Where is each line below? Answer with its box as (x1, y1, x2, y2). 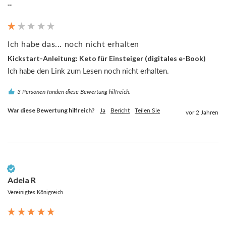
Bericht (110, 106, 130, 114)
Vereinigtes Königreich (8, 188, 63, 195)
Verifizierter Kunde (18, 165, 64, 172)
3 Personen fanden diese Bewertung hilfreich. (17, 87, 131, 95)
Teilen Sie (135, 106, 160, 114)
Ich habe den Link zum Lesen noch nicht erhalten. (8, 66, 169, 75)
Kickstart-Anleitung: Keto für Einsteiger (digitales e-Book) (8, 54, 206, 63)
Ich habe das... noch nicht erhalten (8, 39, 139, 49)
